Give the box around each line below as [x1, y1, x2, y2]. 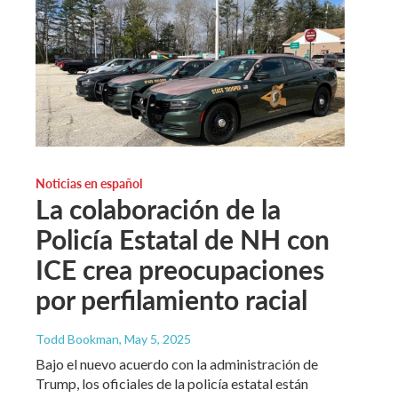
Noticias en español [36, 173, 142, 192]
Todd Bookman [36, 330, 119, 346]
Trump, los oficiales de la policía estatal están [36, 374, 308, 392]
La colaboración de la [36, 189, 281, 227]
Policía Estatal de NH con [36, 219, 330, 258]
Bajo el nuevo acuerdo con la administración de [36, 354, 318, 372]
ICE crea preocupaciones [36, 250, 324, 288]
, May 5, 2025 [119, 330, 191, 346]
